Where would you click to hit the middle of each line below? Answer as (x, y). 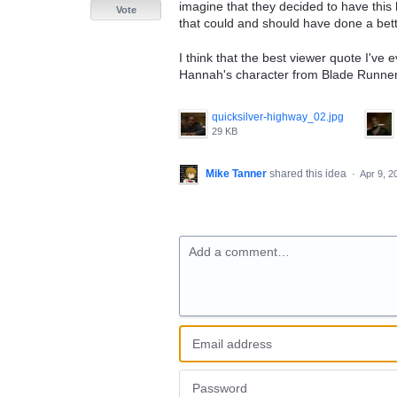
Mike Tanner (236, 173)
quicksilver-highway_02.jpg (278, 117)
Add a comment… (239, 251)
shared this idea (309, 173)
